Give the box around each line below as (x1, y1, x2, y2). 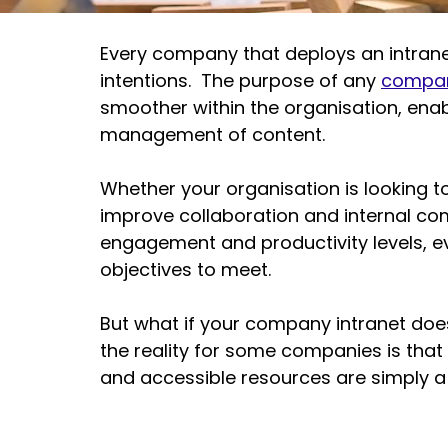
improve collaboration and (100, 202, 344, 228)
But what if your (100, 310, 245, 336)
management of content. (100, 121, 325, 147)
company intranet (245, 310, 406, 336)
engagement (100, 229, 216, 255)
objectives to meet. (100, 256, 281, 282)
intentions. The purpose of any (100, 67, 381, 93)
